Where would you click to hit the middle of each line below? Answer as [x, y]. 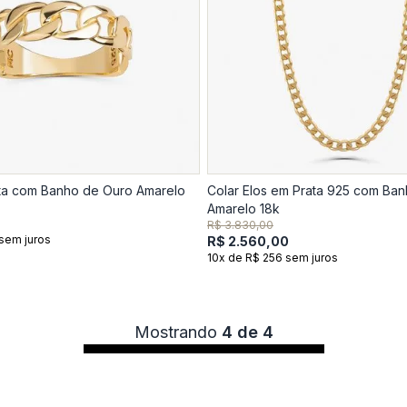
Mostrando [178, 332]
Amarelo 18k [243, 208]
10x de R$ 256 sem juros [273, 258]
